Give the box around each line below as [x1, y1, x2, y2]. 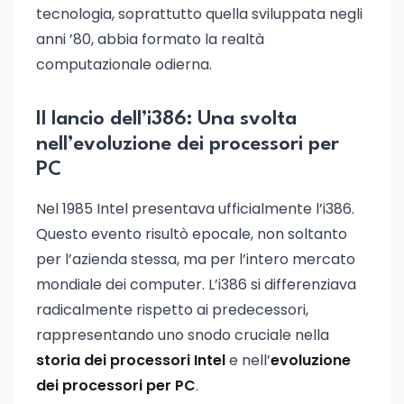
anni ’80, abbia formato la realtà [36, 29, 264, 50]
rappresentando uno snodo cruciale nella [36, 325, 329, 345]
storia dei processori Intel [36, 350, 225, 371]
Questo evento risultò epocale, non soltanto [36, 224, 347, 244]
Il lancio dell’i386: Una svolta [36, 109, 297, 129]
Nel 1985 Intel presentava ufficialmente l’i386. [36, 198, 354, 219]
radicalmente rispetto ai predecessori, [36, 299, 308, 320]
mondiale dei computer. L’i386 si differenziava [36, 274, 356, 295]
